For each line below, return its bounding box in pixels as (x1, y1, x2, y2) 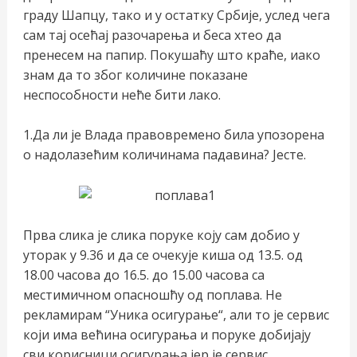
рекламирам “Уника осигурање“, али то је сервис (22, 306, 329, 324)
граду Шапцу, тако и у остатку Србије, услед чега (22, 6, 330, 24)
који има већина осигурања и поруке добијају (22, 326, 311, 344)
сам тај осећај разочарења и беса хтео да (22, 25, 281, 44)
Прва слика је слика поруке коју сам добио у (22, 226, 300, 245)
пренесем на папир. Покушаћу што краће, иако (22, 45, 320, 64)
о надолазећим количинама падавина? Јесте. (22, 146, 306, 164)
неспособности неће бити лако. (22, 85, 221, 104)
